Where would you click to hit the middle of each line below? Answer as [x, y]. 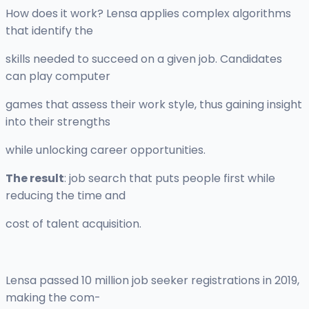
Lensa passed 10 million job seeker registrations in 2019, [152, 281]
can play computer [58, 77]
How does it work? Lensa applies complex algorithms [148, 14]
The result [35, 179]
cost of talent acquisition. [73, 224]
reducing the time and [66, 196]
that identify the [49, 31]
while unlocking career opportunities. [106, 150]
